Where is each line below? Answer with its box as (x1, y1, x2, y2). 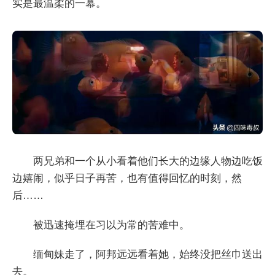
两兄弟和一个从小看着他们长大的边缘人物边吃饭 (33, 155, 263, 167)
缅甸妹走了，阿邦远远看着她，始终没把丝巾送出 (33, 248, 263, 260)
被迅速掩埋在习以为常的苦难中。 (33, 219, 190, 231)
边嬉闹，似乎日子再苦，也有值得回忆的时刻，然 (12, 172, 242, 184)
